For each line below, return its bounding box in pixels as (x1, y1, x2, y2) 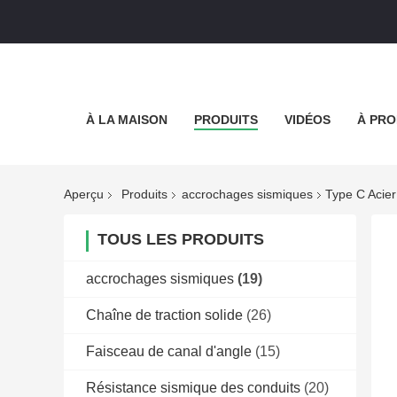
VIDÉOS (284, 113, 331, 127)
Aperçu (64, 187, 104, 202)
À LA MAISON (85, 113, 167, 127)
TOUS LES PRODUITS (97, 230, 264, 249)
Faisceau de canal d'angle (86, 344, 252, 360)
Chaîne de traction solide (86, 307, 243, 323)
